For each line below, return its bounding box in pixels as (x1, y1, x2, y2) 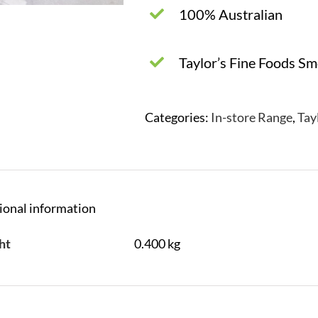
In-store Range (211, 109, 292, 125)
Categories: (145, 109, 211, 125)
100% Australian (179, 6, 283, 23)
